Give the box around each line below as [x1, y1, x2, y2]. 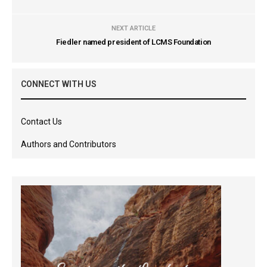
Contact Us [21, 117, 62, 126]
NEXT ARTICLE [111, 24, 156, 32]
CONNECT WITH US [21, 79, 97, 89]
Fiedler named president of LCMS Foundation [56, 38, 211, 46]
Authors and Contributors [21, 139, 116, 149]
